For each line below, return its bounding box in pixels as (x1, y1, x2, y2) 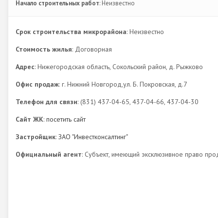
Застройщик (16, 132, 55, 141)
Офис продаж (16, 80, 59, 89)
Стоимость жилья (16, 45, 72, 54)
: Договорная (72, 45, 112, 54)
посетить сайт (46, 115, 86, 124)
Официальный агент (16, 150, 82, 159)
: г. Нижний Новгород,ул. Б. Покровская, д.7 (59, 80, 187, 89)
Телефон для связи (16, 97, 77, 106)
